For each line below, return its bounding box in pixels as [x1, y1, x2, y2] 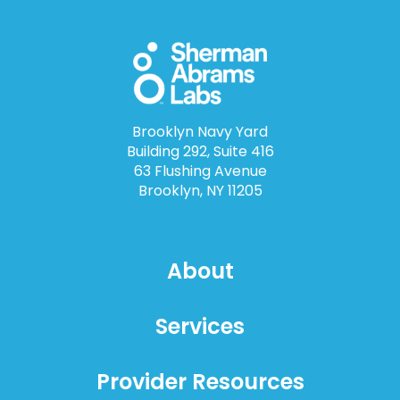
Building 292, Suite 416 [126, 141, 274, 162]
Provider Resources [96, 367, 304, 397]
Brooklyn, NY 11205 [137, 180, 262, 202]
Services [155, 312, 245, 342]
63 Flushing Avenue [133, 161, 267, 182]
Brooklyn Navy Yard [132, 121, 268, 143]
